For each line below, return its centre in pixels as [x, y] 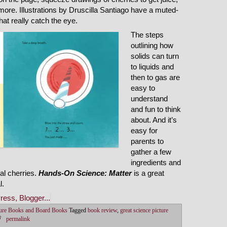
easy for [144, 131]
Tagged [78, 211]
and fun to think [156, 110]
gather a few [151, 152]
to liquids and [152, 67]
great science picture [144, 211]
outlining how [152, 46]
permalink [18, 219]
